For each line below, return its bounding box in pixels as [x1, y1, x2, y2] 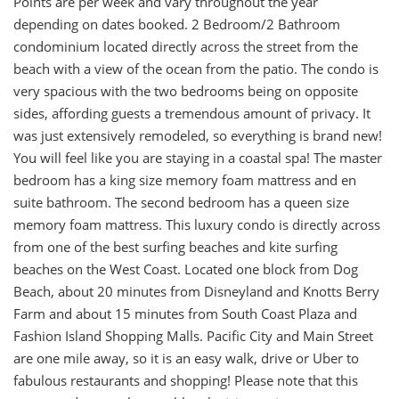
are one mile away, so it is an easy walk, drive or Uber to [13, 349, 359, 367]
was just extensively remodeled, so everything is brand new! [13, 126, 382, 144]
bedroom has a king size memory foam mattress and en [13, 171, 356, 189]
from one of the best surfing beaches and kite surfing [13, 238, 338, 256]
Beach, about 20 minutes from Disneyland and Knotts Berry [13, 282, 379, 300]
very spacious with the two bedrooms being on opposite [13, 82, 358, 100]
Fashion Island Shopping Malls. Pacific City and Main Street [13, 327, 373, 345]
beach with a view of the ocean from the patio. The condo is [13, 60, 379, 77]
